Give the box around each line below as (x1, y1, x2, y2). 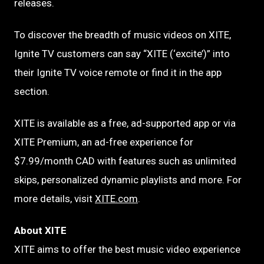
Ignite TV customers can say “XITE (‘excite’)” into (14, 47, 230, 60)
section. (14, 85, 49, 97)
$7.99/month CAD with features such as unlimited (14, 154, 236, 167)
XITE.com (95, 192, 138, 204)
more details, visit (14, 192, 95, 204)
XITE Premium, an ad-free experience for (14, 136, 193, 148)
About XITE (14, 224, 67, 236)
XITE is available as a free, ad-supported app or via (14, 117, 236, 129)
